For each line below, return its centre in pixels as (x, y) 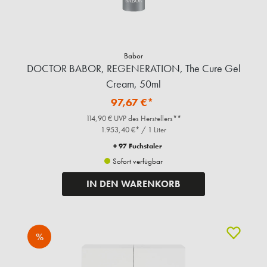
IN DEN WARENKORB (133, 184)
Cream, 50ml (133, 84)
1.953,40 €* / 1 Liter (133, 130)
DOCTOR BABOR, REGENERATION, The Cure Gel (133, 69)
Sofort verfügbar (137, 162)
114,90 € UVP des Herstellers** (133, 119)
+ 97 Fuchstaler (138, 146)
